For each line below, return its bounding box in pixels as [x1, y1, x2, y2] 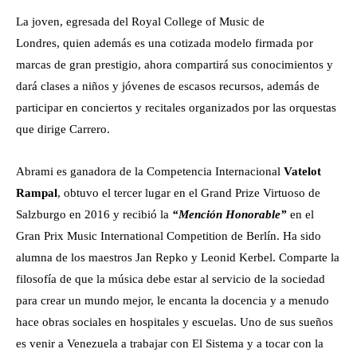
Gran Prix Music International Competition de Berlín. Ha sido [16, 229, 321, 242]
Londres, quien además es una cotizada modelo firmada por [16, 37, 313, 49]
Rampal [16, 186, 57, 199]
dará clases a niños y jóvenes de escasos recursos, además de [16, 80, 320, 92]
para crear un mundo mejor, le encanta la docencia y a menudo [16, 294, 329, 307]
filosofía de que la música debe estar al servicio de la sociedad [16, 273, 325, 285]
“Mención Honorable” [172, 208, 287, 221]
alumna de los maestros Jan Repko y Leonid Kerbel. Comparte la [16, 251, 339, 264]
